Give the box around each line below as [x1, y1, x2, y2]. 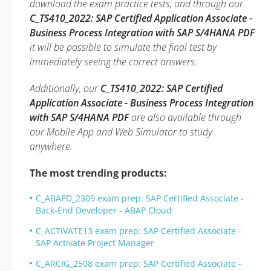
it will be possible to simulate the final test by [30, 41, 217, 54]
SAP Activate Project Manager [36, 237, 154, 249]
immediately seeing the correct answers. [30, 55, 197, 68]
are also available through [129, 111, 241, 124]
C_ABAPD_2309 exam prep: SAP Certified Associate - [36, 192, 244, 204]
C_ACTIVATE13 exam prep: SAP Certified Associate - [36, 225, 241, 237]
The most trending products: [30, 166, 167, 180]
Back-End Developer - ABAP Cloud [36, 204, 172, 216]
